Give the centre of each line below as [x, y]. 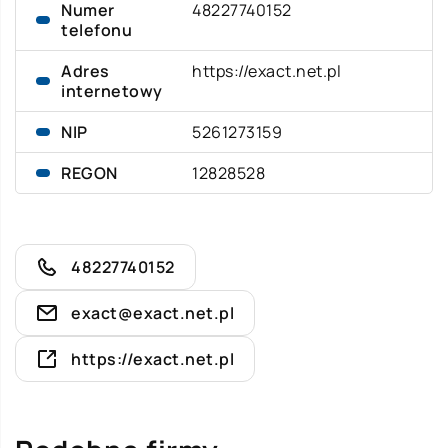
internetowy [112, 91]
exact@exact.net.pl [152, 313]
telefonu [96, 30]
